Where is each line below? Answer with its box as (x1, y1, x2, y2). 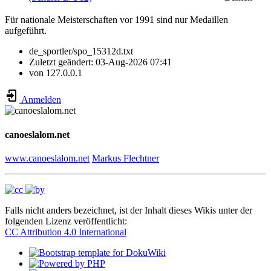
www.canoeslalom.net (5, 152, 90, 163)
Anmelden (19, 94, 61, 105)
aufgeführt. (5, 25, 47, 36)
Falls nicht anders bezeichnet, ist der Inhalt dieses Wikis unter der (5, 204, 252, 215)
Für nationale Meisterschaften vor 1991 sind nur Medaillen (5, 15, 228, 25)
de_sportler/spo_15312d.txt (29, 46, 133, 57)
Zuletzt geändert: (29, 57, 96, 68)
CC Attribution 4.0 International (5, 226, 126, 237)
